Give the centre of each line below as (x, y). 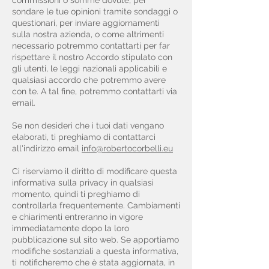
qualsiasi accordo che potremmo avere (89, 80)
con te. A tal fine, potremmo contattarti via (95, 91)
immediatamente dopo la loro (71, 228)
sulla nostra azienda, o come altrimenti (88, 34)
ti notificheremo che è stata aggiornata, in (93, 262)
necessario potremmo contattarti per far (91, 46)
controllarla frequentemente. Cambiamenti (96, 205)
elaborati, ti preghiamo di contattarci (84, 137)
